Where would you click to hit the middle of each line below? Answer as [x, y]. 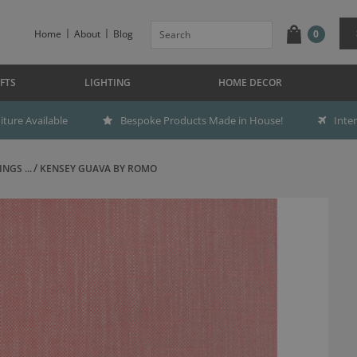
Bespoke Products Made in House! [202, 120]
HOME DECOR [250, 82]
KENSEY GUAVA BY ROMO [98, 169]
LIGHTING [107, 82]
